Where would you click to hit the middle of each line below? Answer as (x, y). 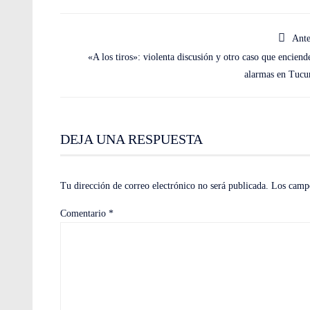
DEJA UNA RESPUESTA (131, 139)
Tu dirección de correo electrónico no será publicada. (164, 186)
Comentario (84, 213)
